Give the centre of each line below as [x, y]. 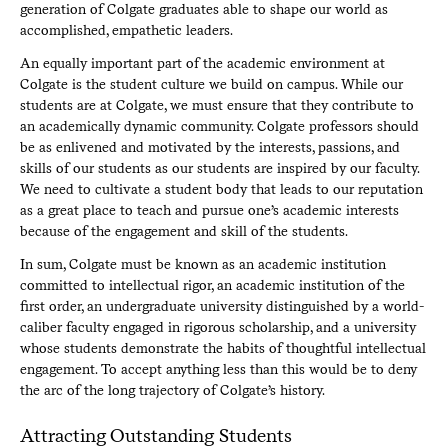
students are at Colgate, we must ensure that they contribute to [216, 104]
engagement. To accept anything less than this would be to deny [218, 368]
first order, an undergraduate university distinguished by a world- [221, 305]
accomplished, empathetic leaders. [126, 30]
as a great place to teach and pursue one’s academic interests [209, 209]
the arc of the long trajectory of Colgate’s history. [172, 389]
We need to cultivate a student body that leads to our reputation [221, 188]
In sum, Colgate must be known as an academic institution [202, 263]
